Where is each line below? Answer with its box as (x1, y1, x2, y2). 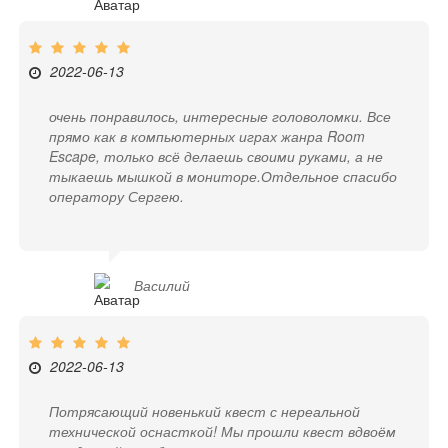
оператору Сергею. (49, 186, 185, 207)
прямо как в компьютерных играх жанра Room (49, 126, 366, 147)
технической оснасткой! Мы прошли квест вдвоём (49, 421, 397, 442)
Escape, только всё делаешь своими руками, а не (49, 146, 384, 167)
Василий (134, 275, 191, 296)
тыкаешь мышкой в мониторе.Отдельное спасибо (49, 166, 398, 187)
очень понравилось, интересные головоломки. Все (49, 106, 392, 127)
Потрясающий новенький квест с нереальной (49, 401, 361, 422)
